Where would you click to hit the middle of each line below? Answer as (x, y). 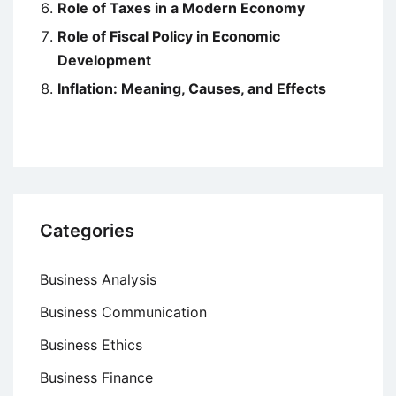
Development (104, 61)
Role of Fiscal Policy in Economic (169, 37)
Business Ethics (91, 345)
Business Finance (96, 378)
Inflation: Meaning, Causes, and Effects (192, 89)
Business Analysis (98, 280)
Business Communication (123, 312)
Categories (87, 231)
